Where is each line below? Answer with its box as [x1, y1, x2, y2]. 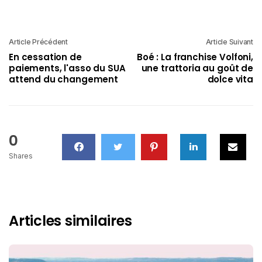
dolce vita [207, 73, 253, 85]
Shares [9, 151, 33, 160]
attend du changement [9, 73, 119, 85]
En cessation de [9, 50, 82, 63]
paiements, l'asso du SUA [9, 61, 126, 74]
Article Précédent [9, 37, 68, 46]
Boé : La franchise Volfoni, [137, 50, 253, 63]
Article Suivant [205, 37, 253, 46]
